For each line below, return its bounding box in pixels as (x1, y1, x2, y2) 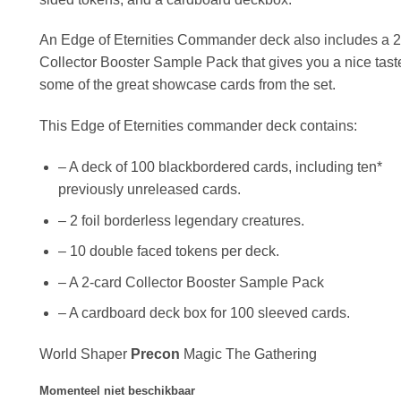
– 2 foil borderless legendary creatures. (57, 212, 304, 228)
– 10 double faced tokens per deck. (57, 243, 279, 260)
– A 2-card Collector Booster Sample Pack (57, 274, 324, 290)
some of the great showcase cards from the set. (39, 77, 336, 93)
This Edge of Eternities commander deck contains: (39, 118, 357, 134)
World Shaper (39, 346, 127, 363)
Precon (127, 346, 180, 363)
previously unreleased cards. (57, 181, 241, 197)
